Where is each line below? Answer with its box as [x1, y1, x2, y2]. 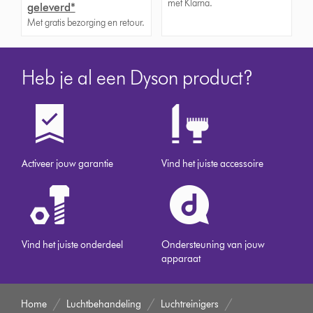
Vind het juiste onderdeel [22, 239, 124, 251]
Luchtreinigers [161, 298, 219, 310]
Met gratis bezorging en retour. [27, 17, 145, 29]
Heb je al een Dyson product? [22, 66, 254, 89]
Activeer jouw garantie [22, 158, 114, 170]
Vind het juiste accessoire [161, 158, 264, 170]
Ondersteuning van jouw [161, 239, 265, 251]
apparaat [161, 253, 201, 265]
